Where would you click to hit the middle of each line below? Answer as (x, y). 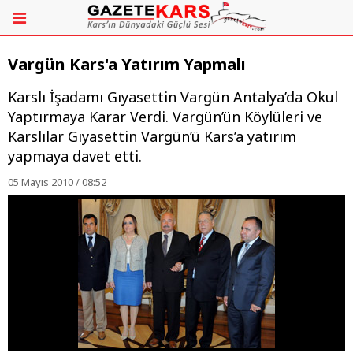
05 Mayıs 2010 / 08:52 (57, 182)
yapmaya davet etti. (75, 156)
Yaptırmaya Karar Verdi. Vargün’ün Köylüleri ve (165, 117)
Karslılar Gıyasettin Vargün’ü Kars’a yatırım (152, 137)
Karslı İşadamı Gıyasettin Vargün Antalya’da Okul (173, 97)
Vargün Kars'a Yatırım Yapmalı (127, 65)
